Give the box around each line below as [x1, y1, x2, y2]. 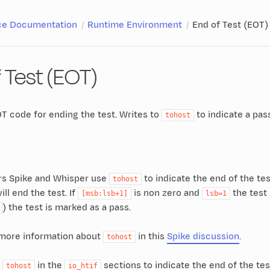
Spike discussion [166, 230, 239, 243]
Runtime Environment [87, 18, 182, 31]
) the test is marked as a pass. [2, 201, 131, 214]
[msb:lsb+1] [81, 189, 128, 198]
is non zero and [131, 186, 202, 199]
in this [135, 230, 167, 243]
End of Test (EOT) [192, 18, 268, 31]
